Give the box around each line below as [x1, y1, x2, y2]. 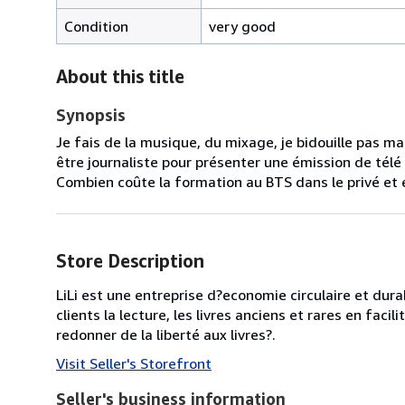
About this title [56, 65, 184, 87]
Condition [64, 16, 128, 35]
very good [209, 16, 276, 35]
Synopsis [56, 104, 126, 125]
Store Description [56, 250, 204, 271]
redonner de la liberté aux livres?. [56, 325, 276, 344]
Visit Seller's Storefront [56, 353, 212, 372]
